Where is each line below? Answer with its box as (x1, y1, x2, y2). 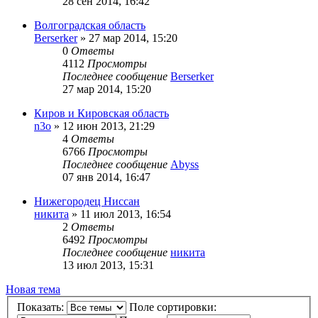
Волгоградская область (34, 18, 146, 31)
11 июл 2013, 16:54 (80, 207, 171, 220)
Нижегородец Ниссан (34, 194, 140, 207)
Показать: (17, 301, 67, 314)
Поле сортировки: (129, 301, 219, 314)
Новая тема (6, 283, 60, 295)
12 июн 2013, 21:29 (62, 119, 155, 132)
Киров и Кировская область (34, 106, 169, 119)
